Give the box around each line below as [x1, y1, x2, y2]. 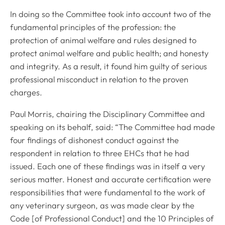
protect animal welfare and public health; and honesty [10, 48, 208, 59]
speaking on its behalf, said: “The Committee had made [10, 122, 215, 132]
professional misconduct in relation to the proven [10, 74, 188, 85]
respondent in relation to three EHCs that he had [10, 148, 189, 158]
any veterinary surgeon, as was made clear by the [10, 200, 194, 210]
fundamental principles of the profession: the [10, 22, 176, 33]
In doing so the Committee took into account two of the [10, 9, 211, 20]
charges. [10, 87, 42, 98]
